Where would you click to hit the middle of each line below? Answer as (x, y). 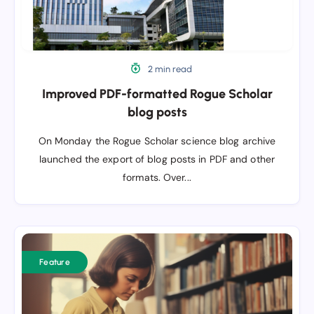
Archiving (42, 242)
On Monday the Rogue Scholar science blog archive (157, 141)
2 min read (169, 69)
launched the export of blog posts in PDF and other (157, 159)
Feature (55, 262)
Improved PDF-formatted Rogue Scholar (157, 94)
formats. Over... (157, 177)
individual (43, 260)
